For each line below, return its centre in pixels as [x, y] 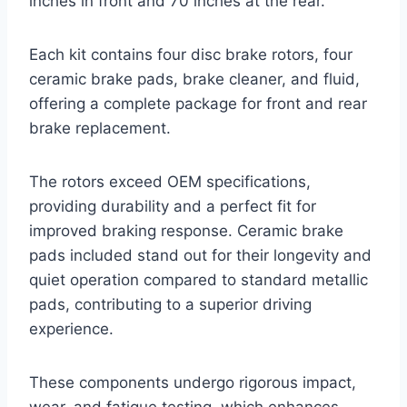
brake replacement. [100, 128]
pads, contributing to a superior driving [170, 304]
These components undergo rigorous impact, [193, 382]
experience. [71, 328]
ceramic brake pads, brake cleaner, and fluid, [194, 79]
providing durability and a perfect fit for [173, 206]
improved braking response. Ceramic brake [186, 230]
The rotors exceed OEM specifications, [170, 181]
